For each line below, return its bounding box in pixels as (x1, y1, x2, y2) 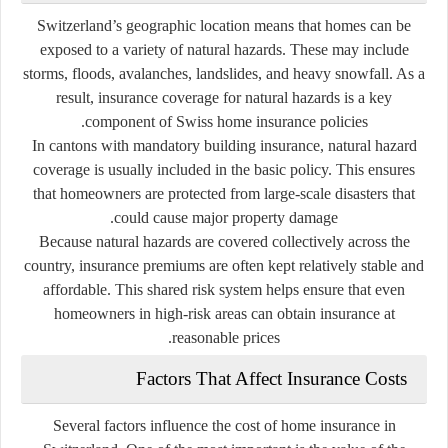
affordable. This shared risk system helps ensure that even (43, 280, 405, 298)
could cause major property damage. (114, 208, 338, 226)
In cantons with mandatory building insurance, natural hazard (31, 136, 417, 154)
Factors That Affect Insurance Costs (136, 367, 407, 389)
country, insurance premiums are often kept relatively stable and (24, 256, 424, 274)
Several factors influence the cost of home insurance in (52, 416, 396, 434)
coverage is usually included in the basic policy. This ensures (33, 160, 415, 178)
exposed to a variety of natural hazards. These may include (39, 40, 409, 58)
